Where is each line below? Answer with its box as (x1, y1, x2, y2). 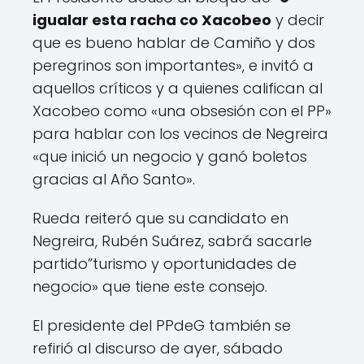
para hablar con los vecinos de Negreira (32, 123, 328, 144)
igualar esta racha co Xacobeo (32, 9, 271, 30)
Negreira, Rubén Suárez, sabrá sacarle (32, 230, 312, 251)
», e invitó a (236, 54, 314, 76)
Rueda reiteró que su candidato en (32, 207, 288, 228)
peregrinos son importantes (32, 54, 236, 76)
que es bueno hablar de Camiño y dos (32, 32, 315, 53)
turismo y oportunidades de (93, 253, 297, 274)
